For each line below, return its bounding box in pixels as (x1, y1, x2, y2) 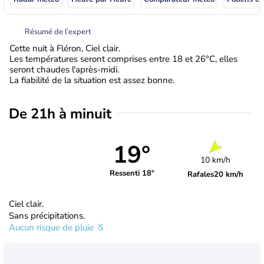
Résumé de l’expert (25, 26, 91, 37)
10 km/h (200, 154, 231, 166)
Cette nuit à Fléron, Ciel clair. (9, 42, 120, 54)
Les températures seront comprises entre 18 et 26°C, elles (9, 52, 237, 65)
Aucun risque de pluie (9, 221, 96, 233)
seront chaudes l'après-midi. (9, 63, 119, 75)
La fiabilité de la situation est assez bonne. (9, 74, 174, 86)
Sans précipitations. (9, 209, 85, 222)
